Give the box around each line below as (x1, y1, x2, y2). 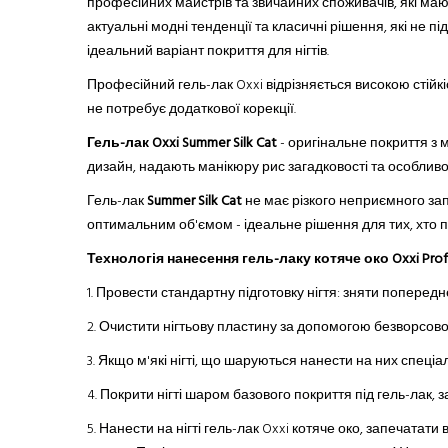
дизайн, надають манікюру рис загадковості (87, 155, 368, 179)
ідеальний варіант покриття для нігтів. (87, 39, 329, 63)
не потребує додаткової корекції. (87, 97, 296, 121)
